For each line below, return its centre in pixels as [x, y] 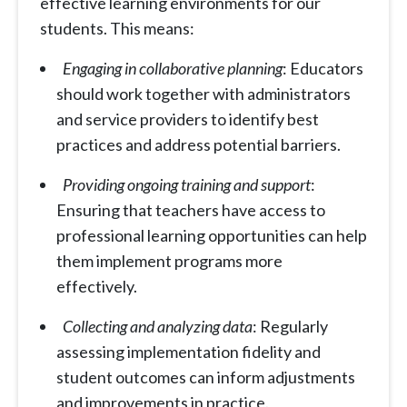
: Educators [323, 69]
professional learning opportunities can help [212, 236]
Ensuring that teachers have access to [191, 210]
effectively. [98, 287]
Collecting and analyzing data [158, 327]
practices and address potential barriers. [200, 145]
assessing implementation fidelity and [189, 352]
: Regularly [290, 327]
